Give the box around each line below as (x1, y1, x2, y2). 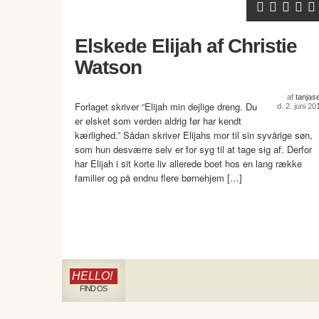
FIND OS (79, 284, 107, 293)
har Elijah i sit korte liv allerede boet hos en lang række (75, 157, 302, 170)
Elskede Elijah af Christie (75, 35, 297, 57)
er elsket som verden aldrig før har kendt (75, 114, 241, 127)
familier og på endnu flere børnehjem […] (75, 171, 242, 184)
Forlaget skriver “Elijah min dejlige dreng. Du (75, 100, 257, 113)
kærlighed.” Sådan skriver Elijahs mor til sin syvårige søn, (75, 128, 313, 142)
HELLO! (72, 270, 113, 282)
